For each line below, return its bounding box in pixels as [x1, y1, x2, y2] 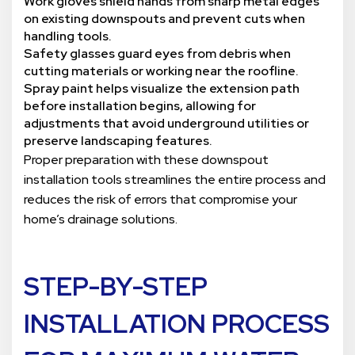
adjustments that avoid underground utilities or [24, 115, 309, 132]
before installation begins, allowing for [24, 97, 256, 115]
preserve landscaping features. [24, 132, 215, 150]
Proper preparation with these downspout [24, 151, 269, 169]
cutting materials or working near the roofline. [24, 63, 301, 80]
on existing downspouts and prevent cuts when [24, 10, 305, 28]
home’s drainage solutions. [24, 211, 177, 228]
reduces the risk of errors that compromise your [24, 191, 297, 208]
